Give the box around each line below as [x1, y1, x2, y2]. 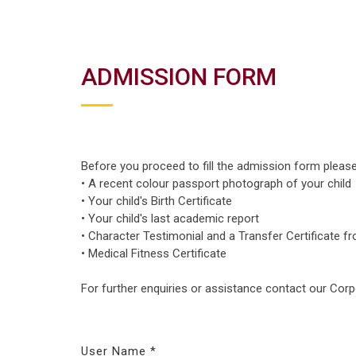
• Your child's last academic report [81, 211, 259, 226]
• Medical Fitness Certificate [81, 246, 226, 261]
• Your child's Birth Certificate [81, 194, 232, 209]
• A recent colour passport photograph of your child [81, 176, 351, 192]
